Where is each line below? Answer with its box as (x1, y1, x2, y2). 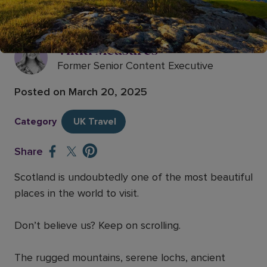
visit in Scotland (14, 7, 123, 29)
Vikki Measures (57, 39, 158, 60)
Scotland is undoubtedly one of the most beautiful (14, 170, 253, 184)
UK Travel (73, 116, 116, 128)
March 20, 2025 (69, 85, 147, 98)
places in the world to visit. (14, 187, 139, 200)
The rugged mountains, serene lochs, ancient (14, 251, 225, 264)
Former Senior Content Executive (57, 59, 213, 72)
